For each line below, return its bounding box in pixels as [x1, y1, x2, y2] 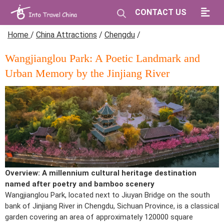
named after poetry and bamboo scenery [5, 179, 154, 188]
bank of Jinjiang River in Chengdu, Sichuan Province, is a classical [5, 201, 219, 210]
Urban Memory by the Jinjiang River [5, 67, 169, 79]
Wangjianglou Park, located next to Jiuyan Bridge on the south [5, 190, 210, 199]
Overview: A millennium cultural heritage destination [5, 168, 196, 177]
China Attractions [36, 30, 97, 39]
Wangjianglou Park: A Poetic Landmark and [5, 52, 200, 64]
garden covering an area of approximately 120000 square [5, 212, 193, 221]
